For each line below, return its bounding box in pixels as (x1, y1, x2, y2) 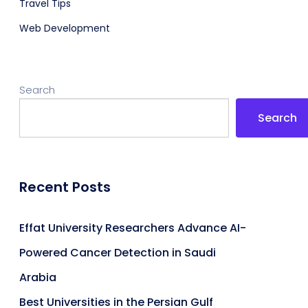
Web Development (19, 21, 110, 35)
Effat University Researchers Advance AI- (19, 219, 246, 236)
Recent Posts (19, 177, 111, 197)
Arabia (19, 269, 56, 285)
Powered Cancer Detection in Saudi (19, 244, 216, 261)
